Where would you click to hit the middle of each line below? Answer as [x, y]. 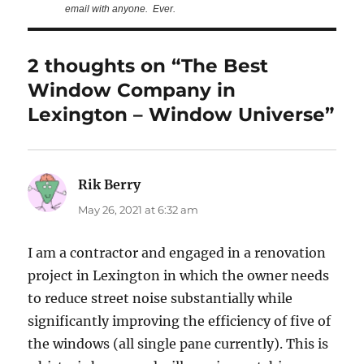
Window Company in [132, 90]
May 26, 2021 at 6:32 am [139, 209]
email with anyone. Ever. [121, 9]
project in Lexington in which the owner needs [179, 275]
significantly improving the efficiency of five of [180, 321]
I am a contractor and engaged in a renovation [177, 252]
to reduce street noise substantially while [160, 298]
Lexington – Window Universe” [181, 114]
